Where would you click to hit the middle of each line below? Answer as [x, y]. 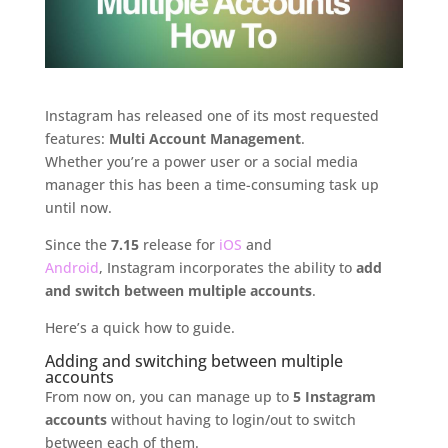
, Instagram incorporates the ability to [227, 268]
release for [178, 245]
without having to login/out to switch [231, 420]
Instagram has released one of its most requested [211, 116]
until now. [78, 208]
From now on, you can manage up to [168, 397]
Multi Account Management [204, 139]
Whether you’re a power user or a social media [201, 162]
